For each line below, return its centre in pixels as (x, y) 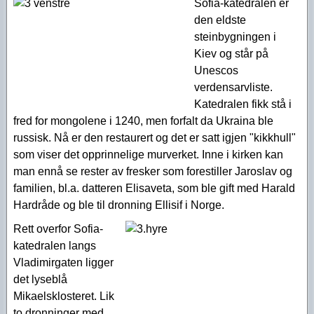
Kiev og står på (231, 54)
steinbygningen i (235, 37)
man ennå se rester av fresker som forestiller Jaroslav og (153, 171)
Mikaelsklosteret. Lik (64, 296)
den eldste (220, 20)
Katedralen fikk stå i (243, 104)
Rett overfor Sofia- (58, 229)
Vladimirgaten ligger (63, 262)
